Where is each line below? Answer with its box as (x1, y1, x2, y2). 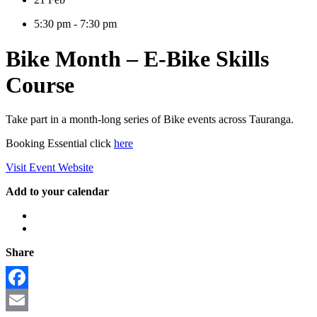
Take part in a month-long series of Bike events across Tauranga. (6, 113, 294, 126)
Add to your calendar (6, 185, 109, 198)
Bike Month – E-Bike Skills (6, 45, 269, 71)
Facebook (6, 294, 50, 306)
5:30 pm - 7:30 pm (34, 18, 117, 30)
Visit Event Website (6, 161, 93, 174)
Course (6, 71, 74, 98)
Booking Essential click (6, 137, 114, 150)
